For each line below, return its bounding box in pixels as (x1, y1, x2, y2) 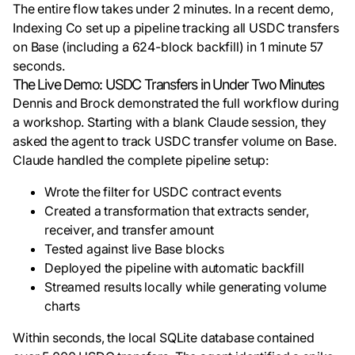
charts (44, 298, 81, 314)
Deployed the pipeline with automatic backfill (44, 260, 304, 276)
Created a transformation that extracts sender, (44, 203, 309, 219)
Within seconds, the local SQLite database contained (13, 330, 315, 345)
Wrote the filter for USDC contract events (44, 184, 281, 200)
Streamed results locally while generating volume (44, 279, 327, 295)
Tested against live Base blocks (44, 241, 225, 257)
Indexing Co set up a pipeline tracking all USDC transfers (13, 20, 339, 36)
